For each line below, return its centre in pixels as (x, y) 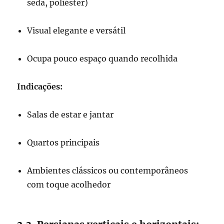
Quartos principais (63, 143)
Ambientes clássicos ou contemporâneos (108, 171)
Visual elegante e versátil (76, 31)
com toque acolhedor (69, 185)
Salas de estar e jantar (70, 115)
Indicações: (40, 87)
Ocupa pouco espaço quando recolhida (102, 59)
